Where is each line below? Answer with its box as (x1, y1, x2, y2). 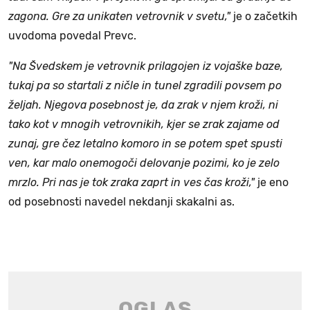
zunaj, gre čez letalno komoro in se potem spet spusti (8, 136, 282, 150)
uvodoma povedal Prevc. (8, 28, 136, 42)
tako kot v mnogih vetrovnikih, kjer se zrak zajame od (8, 117, 280, 131)
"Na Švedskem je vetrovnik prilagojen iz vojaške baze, (8, 59, 283, 73)
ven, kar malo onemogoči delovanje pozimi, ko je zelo (8, 156, 280, 170)
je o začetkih (230, 9, 298, 23)
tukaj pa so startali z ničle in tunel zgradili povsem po (8, 78, 282, 92)
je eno (255, 175, 289, 189)
